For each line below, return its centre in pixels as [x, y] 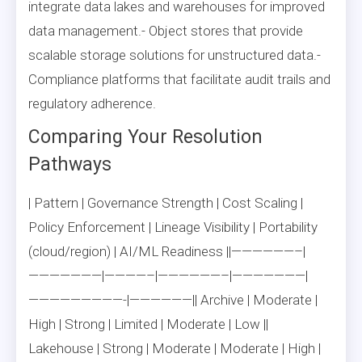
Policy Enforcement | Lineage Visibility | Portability [173, 227]
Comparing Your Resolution [145, 137]
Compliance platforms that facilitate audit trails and [179, 79]
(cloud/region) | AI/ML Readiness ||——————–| [167, 251]
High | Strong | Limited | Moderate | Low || [148, 324]
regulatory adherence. [92, 103]
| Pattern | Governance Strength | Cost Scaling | [166, 202]
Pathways [70, 164]
